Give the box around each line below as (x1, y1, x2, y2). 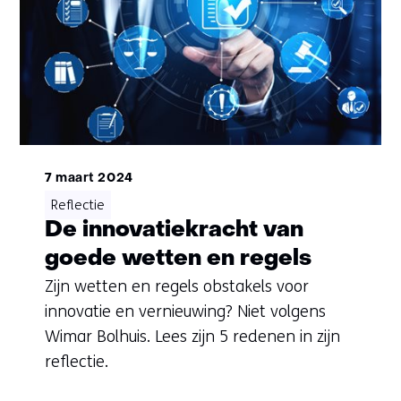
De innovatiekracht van (44, 219, 303, 243)
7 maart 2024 (44, 173, 133, 185)
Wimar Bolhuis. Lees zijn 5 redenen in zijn (44, 327, 340, 347)
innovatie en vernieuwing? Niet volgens (44, 302, 326, 322)
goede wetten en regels (44, 248, 311, 271)
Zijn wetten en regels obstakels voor (44, 277, 309, 297)
